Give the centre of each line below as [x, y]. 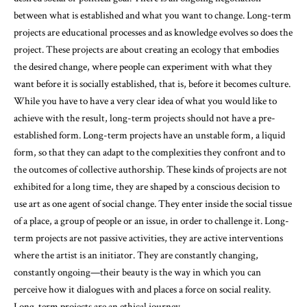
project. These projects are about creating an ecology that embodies [146, 49]
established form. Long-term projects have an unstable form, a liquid [149, 135]
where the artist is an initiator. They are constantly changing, [136, 255]
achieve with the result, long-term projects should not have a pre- [145, 118]
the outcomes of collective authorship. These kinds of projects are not [150, 169]
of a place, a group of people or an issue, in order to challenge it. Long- [151, 221]
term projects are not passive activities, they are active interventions [148, 238]
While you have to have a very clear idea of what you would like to [145, 101]
